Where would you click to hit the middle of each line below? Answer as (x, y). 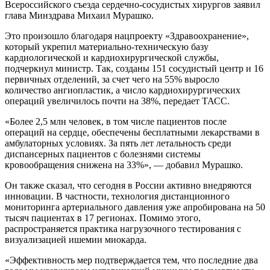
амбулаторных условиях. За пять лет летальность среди (118, 143)
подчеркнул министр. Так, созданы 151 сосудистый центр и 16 (134, 68)
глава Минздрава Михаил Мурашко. (79, 15)
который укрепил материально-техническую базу (107, 46)
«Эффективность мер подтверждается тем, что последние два (131, 260)
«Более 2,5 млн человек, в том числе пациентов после (116, 121)
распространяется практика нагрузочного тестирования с (123, 228)
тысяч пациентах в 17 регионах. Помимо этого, (103, 218)
